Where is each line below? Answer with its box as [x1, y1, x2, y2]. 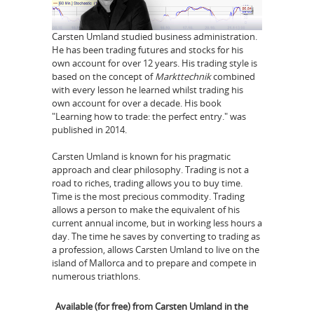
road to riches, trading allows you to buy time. [52, 177, 243, 190]
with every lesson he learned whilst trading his [52, 83, 243, 96]
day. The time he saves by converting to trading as [52, 230, 260, 243]
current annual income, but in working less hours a [52, 217, 262, 230]
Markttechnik [155, 69, 211, 83]
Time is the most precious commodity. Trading [52, 190, 245, 203]
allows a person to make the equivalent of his [52, 203, 240, 217]
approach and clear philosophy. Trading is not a [52, 163, 249, 177]
